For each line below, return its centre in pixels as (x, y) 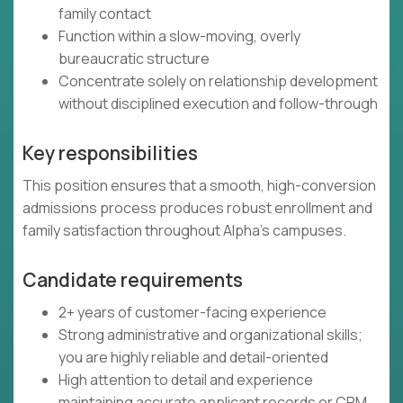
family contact (105, 14)
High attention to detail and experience (186, 380)
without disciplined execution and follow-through (218, 104)
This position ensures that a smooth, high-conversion (199, 186)
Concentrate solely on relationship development (218, 81)
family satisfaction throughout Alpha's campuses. (184, 231)
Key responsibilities (110, 153)
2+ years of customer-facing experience (193, 313)
